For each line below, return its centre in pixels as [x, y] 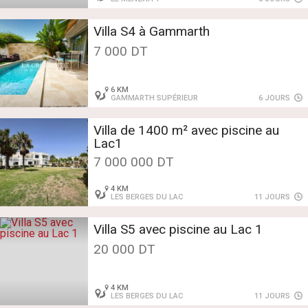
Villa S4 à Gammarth [152, 32]
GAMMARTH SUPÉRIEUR [155, 98]
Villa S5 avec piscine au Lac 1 [178, 230]
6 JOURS [276, 98]
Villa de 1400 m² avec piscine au [186, 131]
